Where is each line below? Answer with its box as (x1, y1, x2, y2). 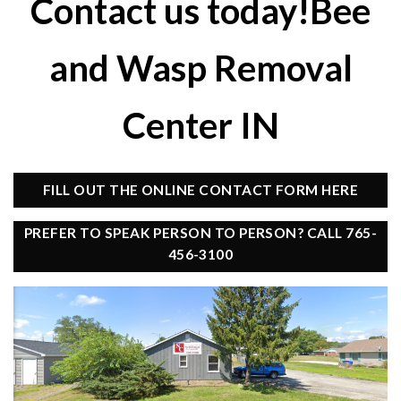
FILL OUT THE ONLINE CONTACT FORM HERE (42, 181, 359, 198)
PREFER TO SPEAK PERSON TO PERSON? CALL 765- (23, 225, 378, 242)
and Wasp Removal (48, 46, 353, 90)
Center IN (122, 103, 279, 147)
